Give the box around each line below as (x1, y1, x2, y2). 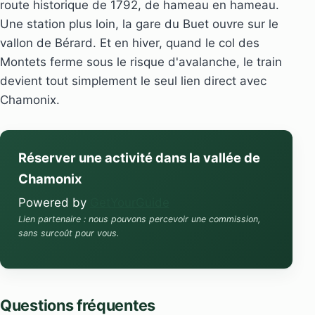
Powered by (18, 195, 90, 210)
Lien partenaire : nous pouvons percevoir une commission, (18, 213, 260, 224)
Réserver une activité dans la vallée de (18, 149, 260, 165)
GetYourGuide (89, 195, 169, 210)
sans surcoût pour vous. (18, 227, 119, 238)
